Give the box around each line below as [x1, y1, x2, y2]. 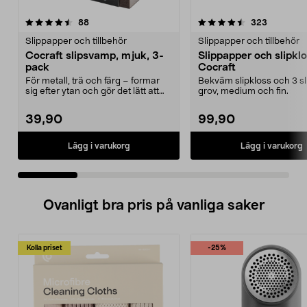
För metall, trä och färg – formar [25, 77, 160, 86]
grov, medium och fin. [198, 87, 288, 97]
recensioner [88, 18, 135, 27]
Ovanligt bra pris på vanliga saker [42, 199, 265, 213]
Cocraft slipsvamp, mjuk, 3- [25, 51, 164, 62]
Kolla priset [26, 245, 62, 252]
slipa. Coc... [25, 97, 73, 107]
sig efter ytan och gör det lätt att [25, 87, 159, 97]
